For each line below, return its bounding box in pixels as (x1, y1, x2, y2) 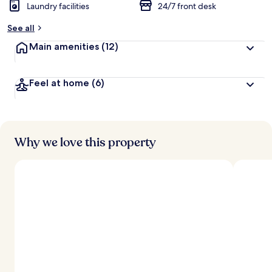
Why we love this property (15, 134, 156, 151)
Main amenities (29, 41, 101, 52)
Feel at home (29, 77, 92, 89)
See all (7, 22, 35, 33)
